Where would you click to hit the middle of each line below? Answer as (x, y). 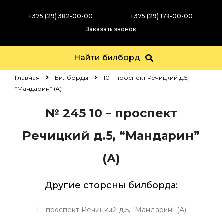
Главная (27, 78)
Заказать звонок (111, 29)
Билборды (71, 78)
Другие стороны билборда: (111, 185)
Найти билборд (107, 58)
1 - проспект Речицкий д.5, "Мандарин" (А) (111, 210)
